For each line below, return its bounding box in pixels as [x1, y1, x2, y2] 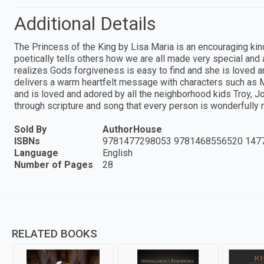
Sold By [14, 123, 47, 135]
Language [14, 147, 58, 159]
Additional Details [14, 12, 156, 35]
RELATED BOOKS [12, 226, 97, 240]
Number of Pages [14, 159, 93, 170]
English [103, 147, 133, 159]
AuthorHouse [103, 123, 162, 135]
